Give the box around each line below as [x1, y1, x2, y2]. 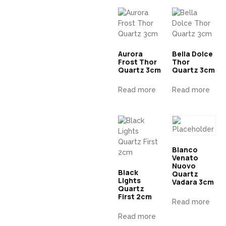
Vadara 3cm [172, 177, 214, 187]
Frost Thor [118, 57, 157, 67]
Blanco [172, 145, 198, 154]
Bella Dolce [172, 49, 213, 59]
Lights [118, 176, 141, 185]
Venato [172, 153, 198, 162]
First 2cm [118, 192, 152, 201]
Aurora [118, 49, 143, 59]
